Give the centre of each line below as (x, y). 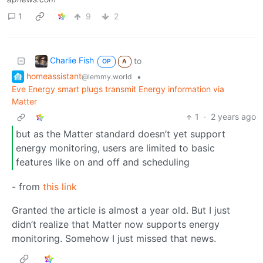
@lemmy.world (107, 76)
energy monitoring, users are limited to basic (115, 148)
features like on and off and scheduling (103, 162)
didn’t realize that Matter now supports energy (116, 224)
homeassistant (54, 76)
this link (60, 186)
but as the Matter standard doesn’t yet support (121, 134)
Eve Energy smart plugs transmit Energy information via (118, 89)
